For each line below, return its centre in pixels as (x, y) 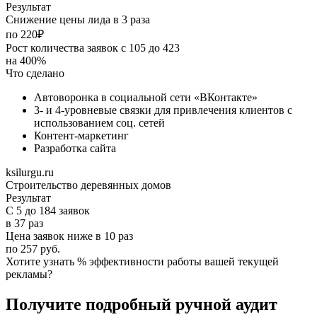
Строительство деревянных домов (88, 185)
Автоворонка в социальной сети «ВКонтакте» (146, 98)
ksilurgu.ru (30, 173)
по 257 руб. (33, 249)
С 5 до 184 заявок (48, 211)
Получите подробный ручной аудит (142, 305)
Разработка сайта (75, 149)
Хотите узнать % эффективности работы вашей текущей (142, 262)
